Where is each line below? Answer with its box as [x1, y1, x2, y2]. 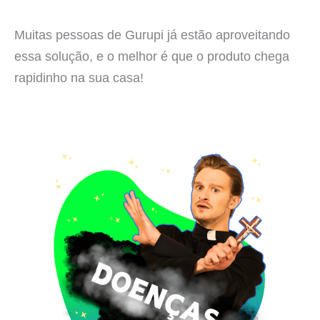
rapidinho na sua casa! [14, 69, 144, 85]
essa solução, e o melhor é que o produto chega [14, 48, 289, 64]
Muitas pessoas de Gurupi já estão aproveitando [14, 26, 290, 42]
